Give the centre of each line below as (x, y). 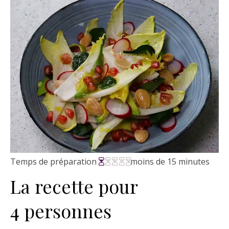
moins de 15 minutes (170, 161)
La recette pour (74, 186)
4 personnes (63, 210)
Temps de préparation (53, 161)
